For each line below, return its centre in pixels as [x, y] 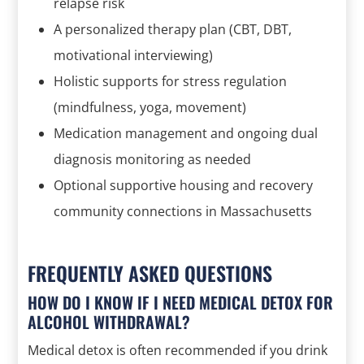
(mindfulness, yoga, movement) [150, 107]
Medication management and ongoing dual [186, 133]
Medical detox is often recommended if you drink [178, 350]
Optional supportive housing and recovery [184, 185]
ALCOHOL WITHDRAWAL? [109, 321]
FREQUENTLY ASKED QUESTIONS [150, 273]
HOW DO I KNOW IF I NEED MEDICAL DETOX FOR [181, 302]
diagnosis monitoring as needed [153, 159]
